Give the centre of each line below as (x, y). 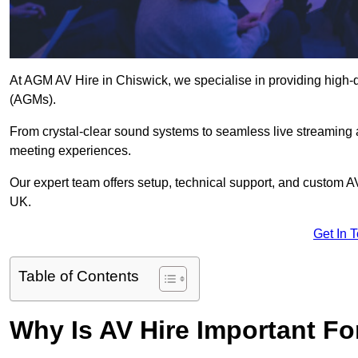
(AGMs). (33, 100)
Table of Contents (79, 276)
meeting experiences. (70, 151)
